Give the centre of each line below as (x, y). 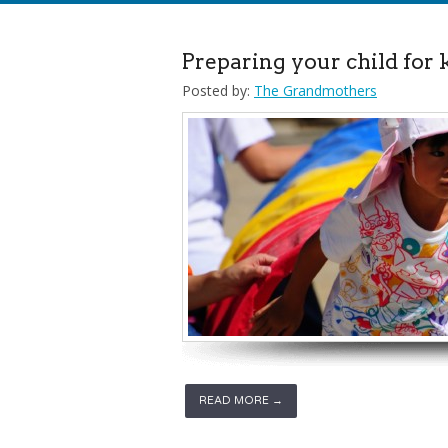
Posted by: (216, 90)
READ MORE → (241, 400)
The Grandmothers (315, 90)
